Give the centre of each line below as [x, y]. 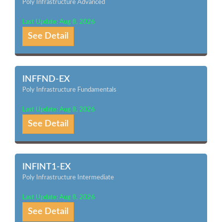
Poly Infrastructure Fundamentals [69, 90]
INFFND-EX [46, 79]
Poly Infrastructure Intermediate [68, 178]
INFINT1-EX [47, 167]
